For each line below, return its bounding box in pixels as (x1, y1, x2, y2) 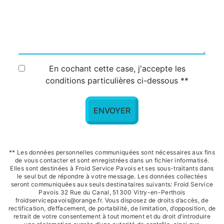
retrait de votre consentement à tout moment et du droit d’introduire (13, 212, 210, 220)
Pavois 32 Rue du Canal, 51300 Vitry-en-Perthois (38, 188, 185, 196)
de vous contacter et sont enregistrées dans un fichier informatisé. (14, 156, 209, 164)
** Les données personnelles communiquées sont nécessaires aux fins (8, 148, 215, 156)
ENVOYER (93, 105, 130, 115)
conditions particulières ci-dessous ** (45, 75, 188, 85)
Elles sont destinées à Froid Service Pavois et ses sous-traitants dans (10, 164, 214, 172)
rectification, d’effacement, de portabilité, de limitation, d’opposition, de (8, 204, 216, 212)
